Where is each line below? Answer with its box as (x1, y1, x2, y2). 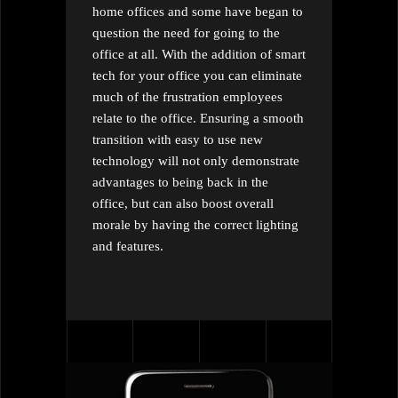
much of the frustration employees (92, 89, 283, 104)
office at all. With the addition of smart (92, 46, 306, 61)
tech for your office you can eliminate (92, 68, 302, 83)
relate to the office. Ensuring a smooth (92, 110, 304, 125)
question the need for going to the (92, 25, 280, 40)
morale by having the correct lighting (92, 217, 298, 232)
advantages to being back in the (92, 174, 268, 189)
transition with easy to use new (92, 131, 263, 147)
